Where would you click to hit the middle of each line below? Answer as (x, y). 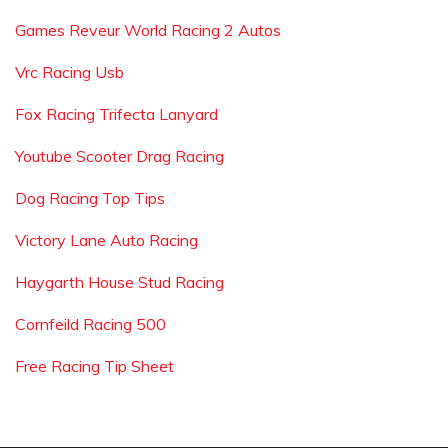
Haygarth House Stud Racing (119, 282)
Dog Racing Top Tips (90, 198)
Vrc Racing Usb (69, 72)
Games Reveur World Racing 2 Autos (148, 30)
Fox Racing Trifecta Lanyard (116, 114)
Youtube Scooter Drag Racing (119, 156)
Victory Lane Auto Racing (106, 240)
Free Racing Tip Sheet (94, 366)
